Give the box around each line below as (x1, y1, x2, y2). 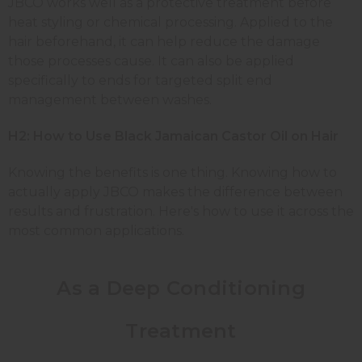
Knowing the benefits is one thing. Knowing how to (8, 165, 337, 181)
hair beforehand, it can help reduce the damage (8, 34, 320, 50)
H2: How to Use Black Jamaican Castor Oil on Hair (8, 128, 339, 145)
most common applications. (8, 223, 184, 239)
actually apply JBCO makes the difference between (8, 184, 343, 200)
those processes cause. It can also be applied (8, 53, 294, 69)
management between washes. (8, 92, 212, 108)
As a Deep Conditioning (57, 276, 305, 301)
